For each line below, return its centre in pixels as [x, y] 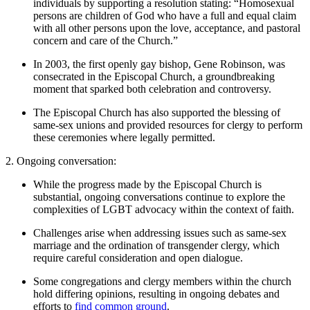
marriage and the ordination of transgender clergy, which [156, 245]
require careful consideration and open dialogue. [138, 257]
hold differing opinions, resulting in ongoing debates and [156, 293]
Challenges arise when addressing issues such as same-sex [160, 232]
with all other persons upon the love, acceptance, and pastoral [167, 28]
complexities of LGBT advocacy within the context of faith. [164, 209]
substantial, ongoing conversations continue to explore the [159, 197]
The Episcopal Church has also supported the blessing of [157, 112]
